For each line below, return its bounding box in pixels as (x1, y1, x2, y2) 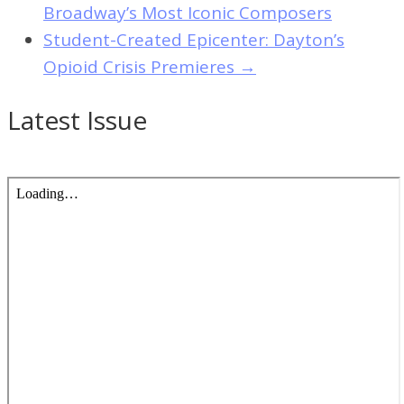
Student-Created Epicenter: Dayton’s (43, 28, 344, 52)
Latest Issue (7, 103, 147, 138)
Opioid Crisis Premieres (43, 55, 239, 79)
